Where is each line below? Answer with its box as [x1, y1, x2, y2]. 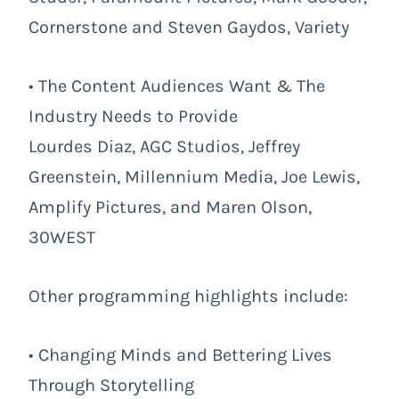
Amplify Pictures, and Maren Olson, [28, 196, 312, 217]
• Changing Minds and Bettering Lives [28, 344, 332, 365]
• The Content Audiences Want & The [28, 75, 325, 96]
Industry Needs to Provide [28, 105, 238, 126]
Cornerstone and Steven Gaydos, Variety [28, 16, 349, 37]
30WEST [28, 226, 95, 248]
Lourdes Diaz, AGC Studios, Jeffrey [28, 135, 300, 157]
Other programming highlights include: [28, 285, 348, 306]
